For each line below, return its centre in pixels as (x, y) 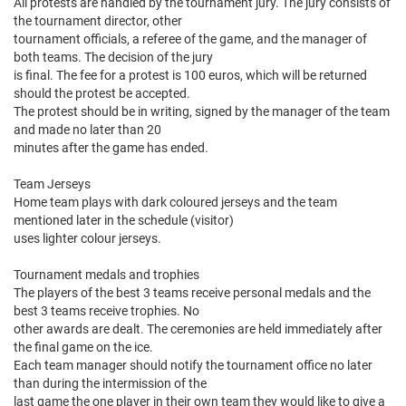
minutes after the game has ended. (111, 148)
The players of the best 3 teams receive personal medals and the (192, 293)
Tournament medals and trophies (106, 275)
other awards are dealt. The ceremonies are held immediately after (198, 329)
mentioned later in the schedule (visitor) (124, 221)
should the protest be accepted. (102, 94)
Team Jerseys (52, 184)
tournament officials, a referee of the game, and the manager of (190, 39)
